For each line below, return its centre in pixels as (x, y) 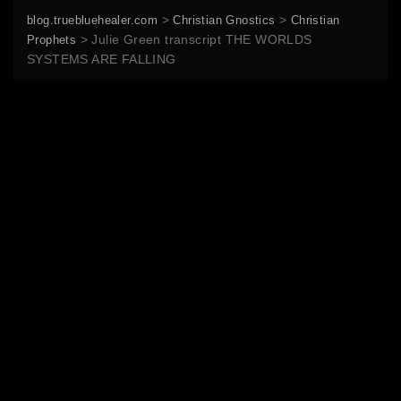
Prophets (52, 39)
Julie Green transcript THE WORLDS (202, 39)
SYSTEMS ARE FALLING (102, 59)
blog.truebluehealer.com (93, 20)
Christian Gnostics (224, 20)
